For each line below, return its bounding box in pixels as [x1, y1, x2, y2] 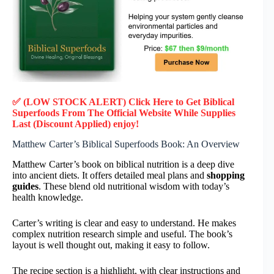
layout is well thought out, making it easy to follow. [12, 239, 210, 250]
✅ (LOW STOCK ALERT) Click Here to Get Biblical [12, 96, 234, 107]
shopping [207, 169, 245, 180]
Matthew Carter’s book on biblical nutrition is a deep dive [12, 158, 234, 169]
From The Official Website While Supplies [62, 107, 235, 118]
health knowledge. [12, 191, 83, 202]
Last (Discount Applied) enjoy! [12, 118, 139, 129]
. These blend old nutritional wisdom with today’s [39, 180, 229, 191]
